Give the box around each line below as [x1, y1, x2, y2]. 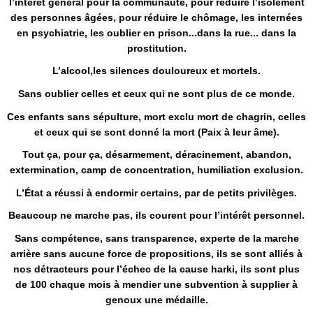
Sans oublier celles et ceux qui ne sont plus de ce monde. [18, 87, 295, 99]
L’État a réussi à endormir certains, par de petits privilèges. [16, 187, 297, 198]
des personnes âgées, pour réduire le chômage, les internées [10, 11, 303, 23]
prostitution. [126, 42, 187, 54]
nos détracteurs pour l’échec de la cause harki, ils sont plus [13, 263, 300, 275]
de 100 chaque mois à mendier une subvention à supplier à [15, 279, 298, 291]
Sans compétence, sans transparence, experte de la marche [14, 233, 299, 245]
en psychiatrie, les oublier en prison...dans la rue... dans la [17, 27, 296, 38]
